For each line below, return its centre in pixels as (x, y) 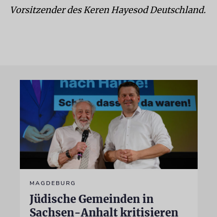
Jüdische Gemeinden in (91, 199)
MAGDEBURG (53, 183)
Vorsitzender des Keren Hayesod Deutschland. (108, 10)
